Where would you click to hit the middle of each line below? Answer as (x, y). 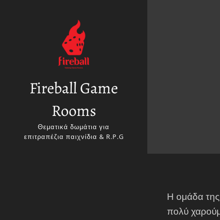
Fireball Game (74, 88)
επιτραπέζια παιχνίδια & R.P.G (74, 137)
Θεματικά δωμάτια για (74, 127)
